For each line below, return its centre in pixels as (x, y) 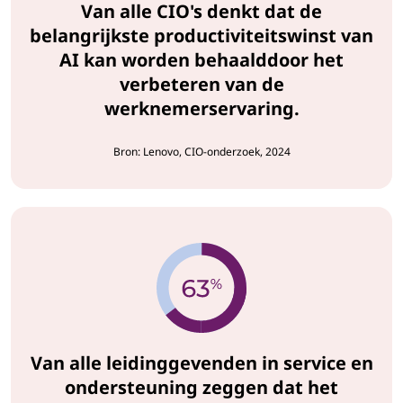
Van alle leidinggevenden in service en (201, 363)
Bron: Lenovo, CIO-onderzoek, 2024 (201, 152)
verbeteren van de (201, 85)
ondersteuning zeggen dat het (201, 388)
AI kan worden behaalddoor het (201, 60)
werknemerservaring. (201, 109)
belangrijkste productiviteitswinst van (201, 36)
